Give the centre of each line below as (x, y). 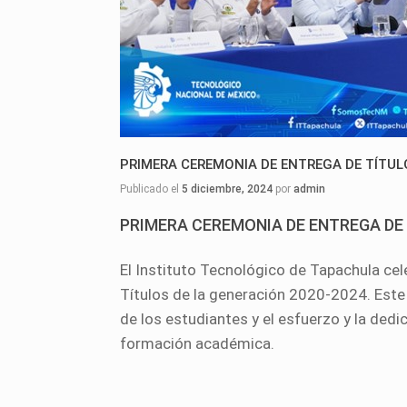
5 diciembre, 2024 (227, 189)
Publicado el (154, 189)
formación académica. (197, 344)
